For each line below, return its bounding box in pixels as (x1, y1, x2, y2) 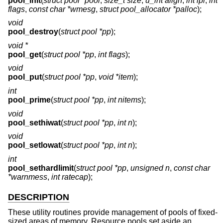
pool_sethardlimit (8, 163, 74, 172)
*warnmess (8, 172, 47, 181)
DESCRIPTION (8, 192, 69, 202)
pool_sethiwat (8, 118, 61, 127)
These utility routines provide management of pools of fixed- (8, 208, 218, 217)
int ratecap (51, 172, 88, 181)
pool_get (8, 50, 41, 59)
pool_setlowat (8, 141, 61, 150)
